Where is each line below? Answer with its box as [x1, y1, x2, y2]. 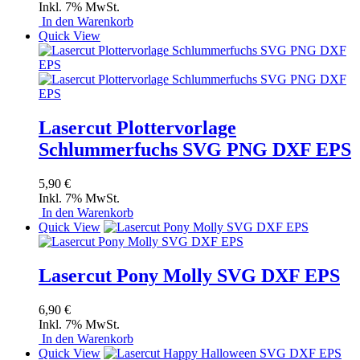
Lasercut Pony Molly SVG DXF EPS [39, 264, 340, 286]
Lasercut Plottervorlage [39, 117, 236, 139]
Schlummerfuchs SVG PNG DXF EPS [39, 139, 351, 161]
